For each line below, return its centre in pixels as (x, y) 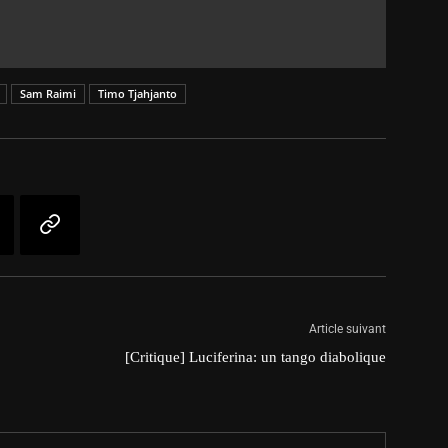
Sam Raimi (48, 93)
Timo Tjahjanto (137, 93)
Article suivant (347, 328)
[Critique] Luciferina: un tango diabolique (255, 356)
